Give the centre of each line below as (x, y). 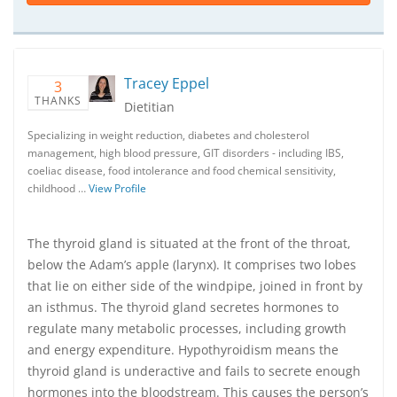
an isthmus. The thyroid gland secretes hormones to (183, 307)
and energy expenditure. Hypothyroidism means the (183, 350)
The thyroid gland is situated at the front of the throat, (189, 243)
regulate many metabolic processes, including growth (187, 328)
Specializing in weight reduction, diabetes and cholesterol (168, 135)
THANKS (58, 101)
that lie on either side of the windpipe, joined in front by (195, 286)
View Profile (117, 188)
